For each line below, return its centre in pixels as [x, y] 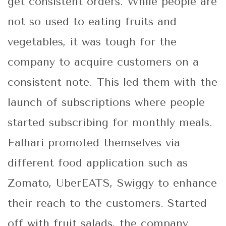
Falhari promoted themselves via [94, 143]
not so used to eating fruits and [92, 22]
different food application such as [98, 163]
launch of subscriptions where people [106, 103]
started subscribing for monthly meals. [110, 123]
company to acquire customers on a [103, 62]
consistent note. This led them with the [112, 82]
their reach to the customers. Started [107, 204]
